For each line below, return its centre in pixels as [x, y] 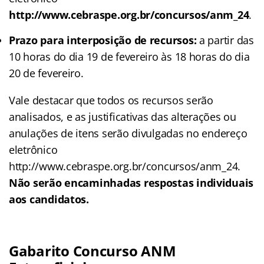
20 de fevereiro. [46, 73]
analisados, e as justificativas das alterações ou [123, 116]
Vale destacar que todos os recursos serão [111, 100]
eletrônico [33, 149]
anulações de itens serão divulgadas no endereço [128, 133]
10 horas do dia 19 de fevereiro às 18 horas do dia [129, 56]
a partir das [227, 40]
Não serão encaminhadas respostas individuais [131, 182]
